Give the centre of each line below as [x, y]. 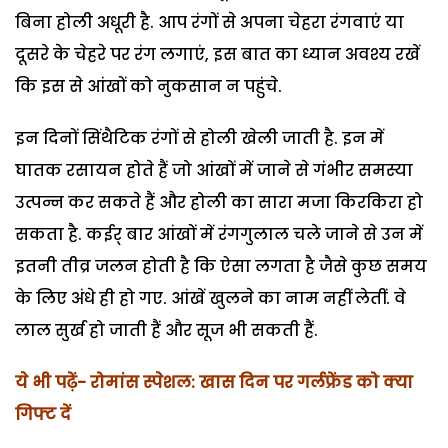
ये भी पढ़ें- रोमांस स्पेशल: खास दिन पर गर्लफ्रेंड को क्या [214, 382]
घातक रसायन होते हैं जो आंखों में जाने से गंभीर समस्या [214, 170]
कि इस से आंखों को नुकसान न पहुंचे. [148, 86]
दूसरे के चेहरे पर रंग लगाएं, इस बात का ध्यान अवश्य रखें [217, 54]
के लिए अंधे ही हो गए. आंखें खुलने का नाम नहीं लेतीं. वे [210, 298]
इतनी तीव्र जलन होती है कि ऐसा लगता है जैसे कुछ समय [221, 266]
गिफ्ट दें [43, 414]
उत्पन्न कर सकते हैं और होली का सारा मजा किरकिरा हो [219, 202]
